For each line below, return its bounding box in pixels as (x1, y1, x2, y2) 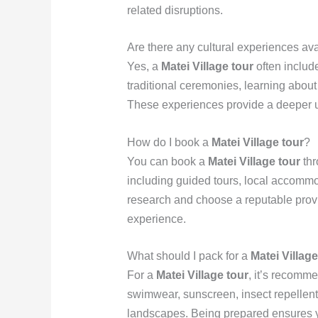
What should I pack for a (126, 250, 251, 263)
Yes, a (126, 60, 161, 73)
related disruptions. (126, 4, 223, 16)
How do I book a (126, 136, 212, 148)
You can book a (126, 155, 208, 168)
